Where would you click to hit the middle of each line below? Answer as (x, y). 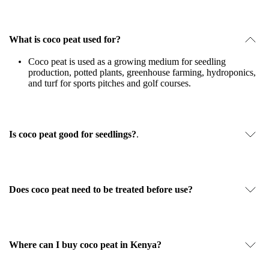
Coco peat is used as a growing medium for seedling (127, 62)
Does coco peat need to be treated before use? (101, 189)
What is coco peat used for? (65, 39)
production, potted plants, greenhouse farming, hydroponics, (142, 72)
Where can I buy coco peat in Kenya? (85, 245)
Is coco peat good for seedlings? (73, 134)
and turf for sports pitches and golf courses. (110, 83)
